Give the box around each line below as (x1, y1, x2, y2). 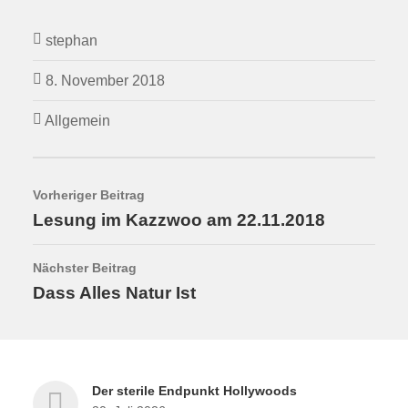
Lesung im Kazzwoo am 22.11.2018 (32, 209, 325, 229)
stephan (45, 32, 97, 48)
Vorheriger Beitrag (32, 187, 145, 202)
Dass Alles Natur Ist (32, 282, 196, 302)
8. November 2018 (45, 72, 165, 88)
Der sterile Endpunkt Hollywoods (91, 383, 297, 399)
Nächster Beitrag (32, 260, 137, 275)
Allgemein (44, 112, 110, 128)
